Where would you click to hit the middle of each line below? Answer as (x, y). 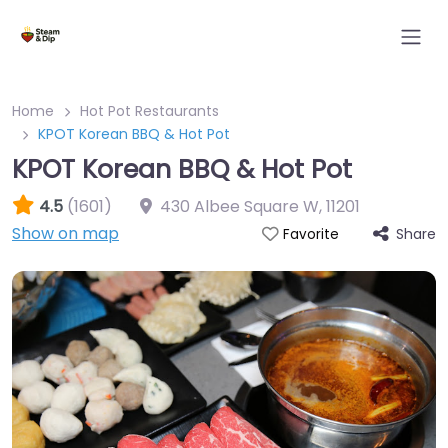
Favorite (310, 234)
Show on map (65, 233)
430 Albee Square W (239, 206)
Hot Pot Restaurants (149, 111)
